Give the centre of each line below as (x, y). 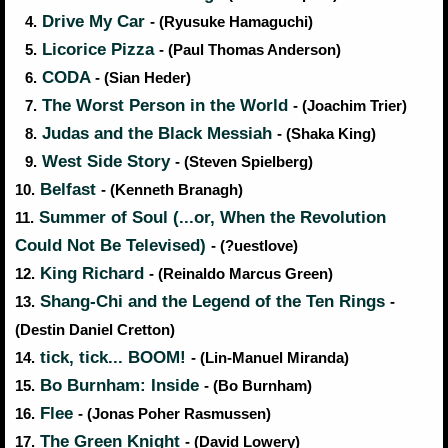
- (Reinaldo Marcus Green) (241, 274)
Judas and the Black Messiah (157, 134)
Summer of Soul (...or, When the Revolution (210, 218)
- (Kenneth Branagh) (172, 190)
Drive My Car (93, 22)
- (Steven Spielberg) (244, 162)
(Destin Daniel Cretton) (95, 330)
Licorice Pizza (98, 50)
